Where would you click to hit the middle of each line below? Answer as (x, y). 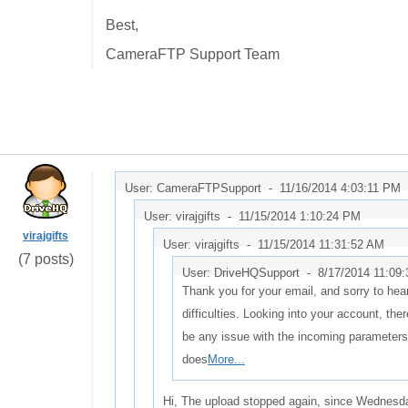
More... (226, 359)
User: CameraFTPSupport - (202, 188)
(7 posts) (46, 259)
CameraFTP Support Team (193, 54)
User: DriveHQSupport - (250, 273)
